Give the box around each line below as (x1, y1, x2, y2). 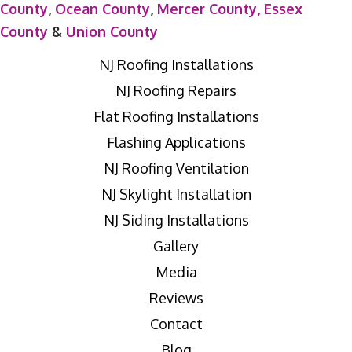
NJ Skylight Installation (101, 185, 251, 203)
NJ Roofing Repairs (115, 81, 236, 99)
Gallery (153, 236, 199, 255)
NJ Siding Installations (103, 211, 249, 229)
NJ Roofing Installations (98, 55, 254, 73)
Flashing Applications (106, 133, 246, 151)
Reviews (148, 288, 203, 306)
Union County (66, 22, 158, 40)
